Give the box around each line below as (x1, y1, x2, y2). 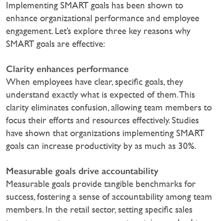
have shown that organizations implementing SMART (6, 128, 204, 139)
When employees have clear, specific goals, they (6, 76, 183, 87)
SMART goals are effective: (6, 38, 105, 49)
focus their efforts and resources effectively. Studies (6, 115, 199, 126)
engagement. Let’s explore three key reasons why (6, 26, 190, 37)
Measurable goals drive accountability (6, 165, 158, 177)
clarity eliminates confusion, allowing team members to (6, 102, 212, 113)
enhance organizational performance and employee (6, 13, 199, 24)
